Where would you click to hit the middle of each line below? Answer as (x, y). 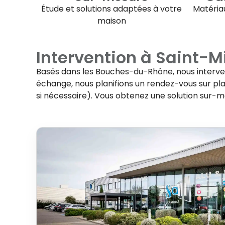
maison (111, 21)
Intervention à (96, 57)
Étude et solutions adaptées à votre (111, 9)
